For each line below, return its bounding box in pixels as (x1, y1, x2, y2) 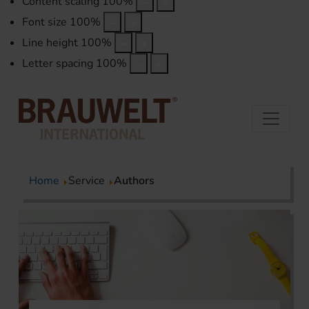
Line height (22, 35, 78, 51)
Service (68, 173, 108, 189)
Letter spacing (22, 56, 93, 72)
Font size (22, 14, 67, 30)
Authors (114, 173, 154, 189)
